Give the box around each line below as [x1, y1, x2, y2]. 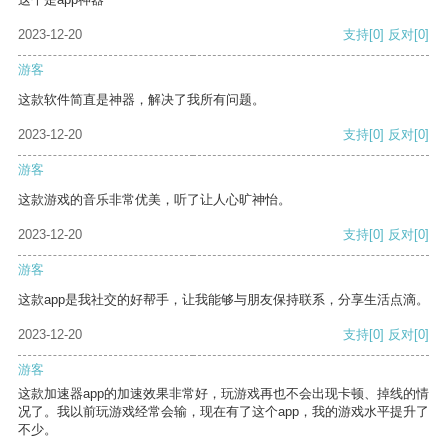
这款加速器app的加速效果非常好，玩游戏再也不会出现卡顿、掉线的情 [18, 386, 429, 402]
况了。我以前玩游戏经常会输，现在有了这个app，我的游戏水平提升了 [18, 404, 429, 420]
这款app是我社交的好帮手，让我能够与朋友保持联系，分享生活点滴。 [18, 292, 429, 308]
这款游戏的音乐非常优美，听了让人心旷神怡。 [18, 192, 291, 208]
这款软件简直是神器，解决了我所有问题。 [18, 92, 265, 108]
